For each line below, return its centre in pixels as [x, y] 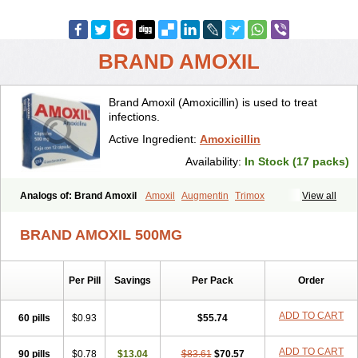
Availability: [215, 161]
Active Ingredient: [154, 139]
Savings [133, 280]
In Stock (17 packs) [297, 161]
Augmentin [205, 196]
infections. [134, 117]
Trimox [250, 196]
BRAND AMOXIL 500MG [101, 235]
